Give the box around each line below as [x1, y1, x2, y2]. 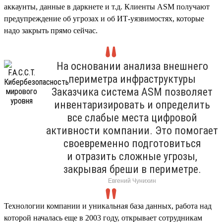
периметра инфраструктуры [68, 72, 196, 85]
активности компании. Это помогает [46, 124, 218, 137]
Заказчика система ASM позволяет [52, 85, 213, 98]
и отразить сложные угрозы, [67, 150, 197, 163]
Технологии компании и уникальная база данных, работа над [4, 201, 212, 210]
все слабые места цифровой [67, 111, 197, 124]
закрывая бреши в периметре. [63, 163, 201, 175]
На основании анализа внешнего [56, 59, 208, 72]
